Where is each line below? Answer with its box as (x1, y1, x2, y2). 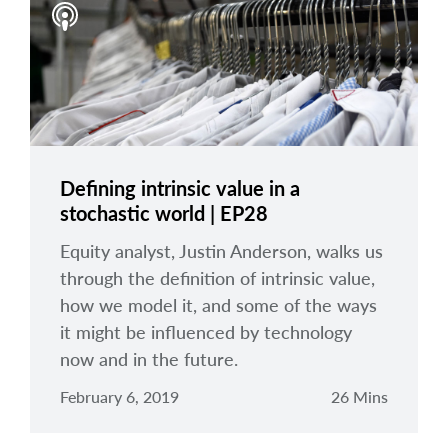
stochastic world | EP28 (60, 201, 268, 225)
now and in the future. (60, 348, 238, 370)
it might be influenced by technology (60, 321, 352, 343)
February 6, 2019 (60, 387, 179, 406)
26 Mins (331, 387, 388, 406)
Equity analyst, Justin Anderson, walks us (60, 240, 383, 262)
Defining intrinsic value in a (60, 176, 300, 200)
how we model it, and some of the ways (60, 294, 377, 316)
